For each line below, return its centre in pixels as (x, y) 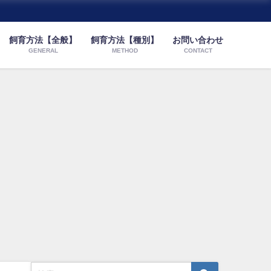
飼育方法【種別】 (125, 40)
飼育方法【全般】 (43, 40)
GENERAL (43, 50)
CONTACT (198, 50)
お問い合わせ (198, 40)
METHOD (125, 50)
